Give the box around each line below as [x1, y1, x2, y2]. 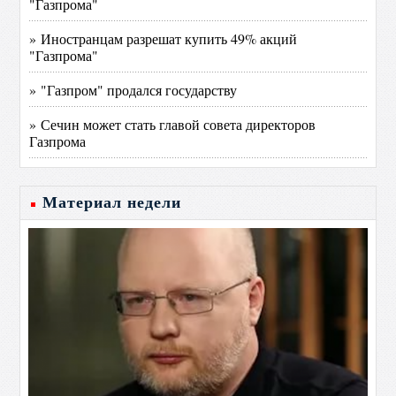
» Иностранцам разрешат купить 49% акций [29, 29, 298, 48]
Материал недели [42, 194, 182, 211]
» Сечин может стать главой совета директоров [29, 115, 316, 133]
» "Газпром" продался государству [29, 80, 238, 99]
